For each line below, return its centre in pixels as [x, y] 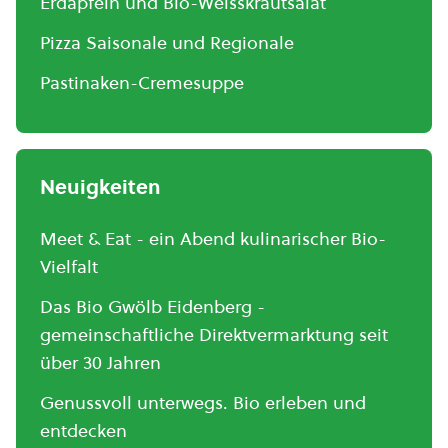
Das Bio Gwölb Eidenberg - [152, 306]
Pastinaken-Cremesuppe [142, 82]
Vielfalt [69, 266]
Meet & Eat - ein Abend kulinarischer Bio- [213, 238]
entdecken [83, 430]
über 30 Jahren [100, 362]
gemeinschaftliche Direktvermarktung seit [214, 334]
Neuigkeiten [100, 186]
